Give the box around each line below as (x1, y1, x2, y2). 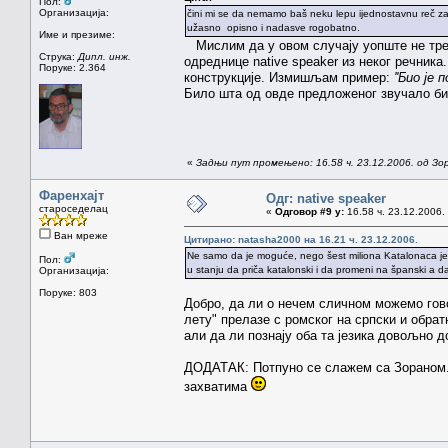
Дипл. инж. (78, 50, 131, 62)
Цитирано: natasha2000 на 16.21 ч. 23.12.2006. (184, 233, 418, 245)
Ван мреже (51, 229, 108, 241)
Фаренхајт (39, 187, 104, 203)
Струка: (39, 50, 78, 62)
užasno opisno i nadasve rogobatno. (187, 21, 360, 33)
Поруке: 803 (39, 286, 97, 298)
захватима (184, 378, 251, 394)
